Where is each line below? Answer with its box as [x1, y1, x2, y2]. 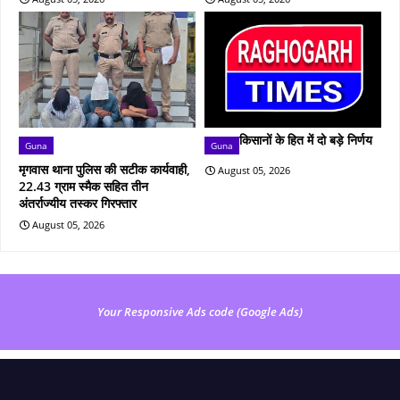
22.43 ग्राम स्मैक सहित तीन [19, 177, 148, 195]
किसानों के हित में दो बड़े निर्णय [239, 130, 372, 148]
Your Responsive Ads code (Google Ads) [97, 303, 303, 320]
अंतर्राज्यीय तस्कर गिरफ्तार [19, 194, 137, 212]
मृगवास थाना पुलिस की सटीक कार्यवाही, [19, 160, 190, 178]
